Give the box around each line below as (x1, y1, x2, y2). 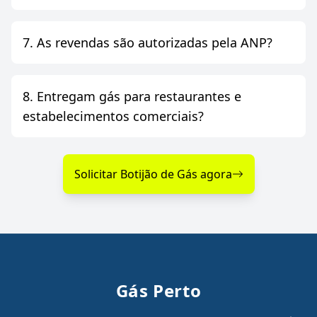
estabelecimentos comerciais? (133, 108, 204, 125)
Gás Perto (115, 279, 202, 303)
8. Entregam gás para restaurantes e (23, 88, 241, 105)
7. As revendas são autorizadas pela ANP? (23, 34, 272, 52)
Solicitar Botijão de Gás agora (74, 166, 232, 183)
